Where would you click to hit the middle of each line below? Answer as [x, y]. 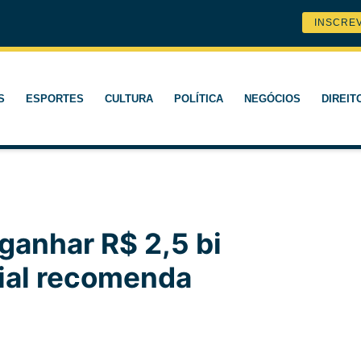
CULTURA [129, 98]
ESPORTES [54, 98]
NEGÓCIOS [272, 98]
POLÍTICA [198, 98]
